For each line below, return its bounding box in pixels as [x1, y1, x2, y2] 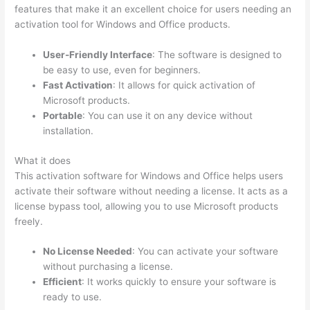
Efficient [43, 276, 82, 288]
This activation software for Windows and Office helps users [15, 170, 284, 181]
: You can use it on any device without [82, 110, 253, 122]
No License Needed [43, 246, 133, 257]
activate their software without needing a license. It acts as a [15, 185, 289, 197]
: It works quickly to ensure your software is [82, 276, 277, 288]
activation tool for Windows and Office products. [15, 19, 231, 30]
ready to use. [43, 291, 102, 303]
